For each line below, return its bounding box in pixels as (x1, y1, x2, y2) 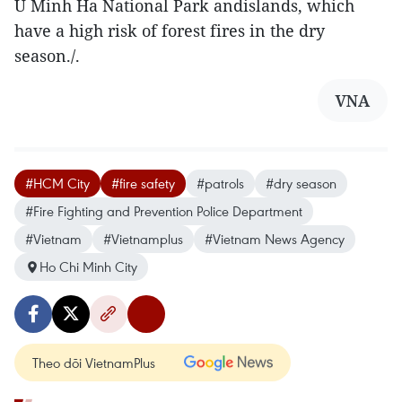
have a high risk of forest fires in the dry (14, 20, 325, 41)
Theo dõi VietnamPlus (32, 354, 155, 371)
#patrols (197, 174, 244, 192)
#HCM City (25, 174, 90, 192)
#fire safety (111, 174, 175, 192)
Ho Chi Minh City (39, 258, 137, 275)
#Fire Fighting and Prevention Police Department (25, 202, 302, 220)
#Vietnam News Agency (205, 230, 345, 248)
